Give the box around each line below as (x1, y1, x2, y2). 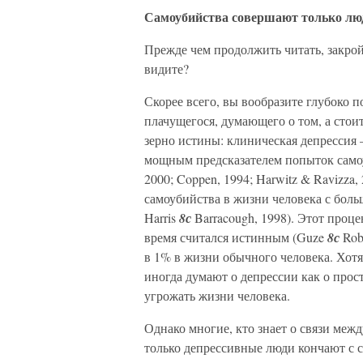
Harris (144, 209, 179, 226)
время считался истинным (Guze (144, 228, 327, 246)
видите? (144, 60, 189, 77)
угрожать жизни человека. (144, 287, 290, 304)
